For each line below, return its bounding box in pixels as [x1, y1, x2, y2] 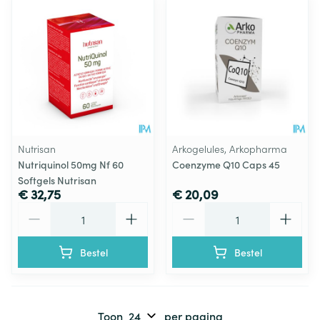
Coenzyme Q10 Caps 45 [172, 157, 280, 171]
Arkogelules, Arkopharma [172, 141, 287, 156]
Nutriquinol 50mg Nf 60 [18, 157, 124, 171]
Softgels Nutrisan [18, 173, 96, 187]
